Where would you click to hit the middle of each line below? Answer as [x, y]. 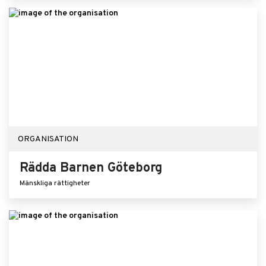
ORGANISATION [48, 139]
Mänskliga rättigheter [55, 183]
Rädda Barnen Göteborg [91, 168]
